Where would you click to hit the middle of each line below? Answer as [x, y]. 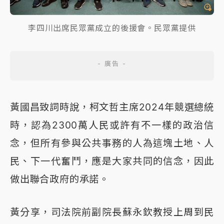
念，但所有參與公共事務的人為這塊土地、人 [112, 143]
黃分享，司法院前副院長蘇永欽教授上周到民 [112, 212]
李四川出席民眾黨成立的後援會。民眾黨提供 [112, 28]
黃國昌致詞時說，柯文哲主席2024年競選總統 [112, 107]
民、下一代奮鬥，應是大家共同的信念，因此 [112, 161]
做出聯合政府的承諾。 [60, 179]
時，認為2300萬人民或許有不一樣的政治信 [112, 125]
